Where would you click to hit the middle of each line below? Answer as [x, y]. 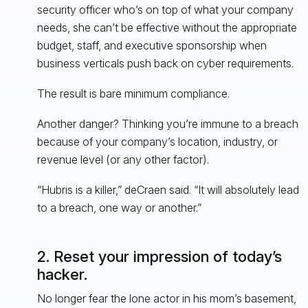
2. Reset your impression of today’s [159, 256]
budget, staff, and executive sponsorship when [152, 45]
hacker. [62, 274]
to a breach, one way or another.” [119, 207]
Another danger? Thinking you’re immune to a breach [167, 123]
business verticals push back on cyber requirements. [165, 63]
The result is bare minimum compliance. [133, 93]
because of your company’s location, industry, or [157, 141]
